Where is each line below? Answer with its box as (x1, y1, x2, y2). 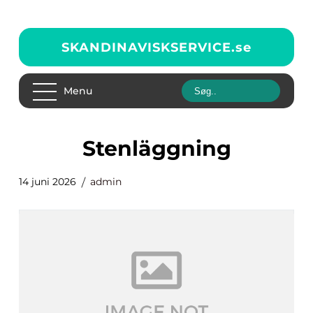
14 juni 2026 (19, 175, 76, 188)
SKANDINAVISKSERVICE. (61, 39, 235, 55)
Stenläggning (95, 136, 231, 161)
